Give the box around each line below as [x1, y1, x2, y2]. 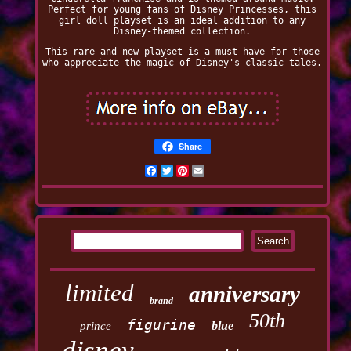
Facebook [157, 165, 201, 177]
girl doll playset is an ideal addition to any [59, 15, 306, 27]
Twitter [172, 165, 212, 177]
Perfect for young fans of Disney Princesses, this [48, 4, 317, 16]
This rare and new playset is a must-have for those [45, 46, 320, 58]
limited [64, 279, 134, 307]
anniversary [188, 281, 300, 307]
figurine [126, 317, 196, 334]
